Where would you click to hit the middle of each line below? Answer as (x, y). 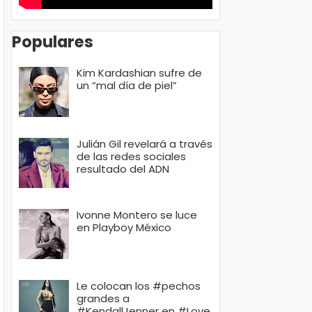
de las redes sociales (131, 157)
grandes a (103, 299)
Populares (53, 41)
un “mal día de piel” (127, 86)
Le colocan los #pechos (139, 286)
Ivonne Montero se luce (137, 215)
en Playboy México (124, 228)
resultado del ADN (123, 169)
